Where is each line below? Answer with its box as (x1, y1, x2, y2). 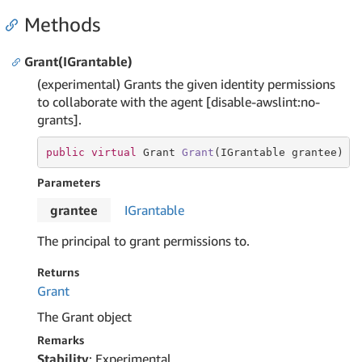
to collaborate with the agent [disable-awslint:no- (37, 94, 320, 110)
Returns (37, 265, 79, 279)
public (45, 145, 85, 158)
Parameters (37, 175, 100, 189)
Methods (24, 13, 100, 36)
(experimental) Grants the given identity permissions (37, 76, 335, 92)
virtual (90, 145, 137, 158)
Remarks (37, 333, 84, 347)
